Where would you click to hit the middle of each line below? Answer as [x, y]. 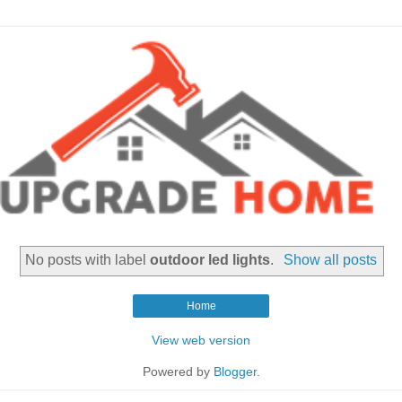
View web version [201, 340]
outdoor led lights [210, 259]
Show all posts [330, 259]
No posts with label [88, 259]
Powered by [178, 371]
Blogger [235, 371]
